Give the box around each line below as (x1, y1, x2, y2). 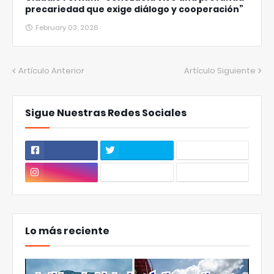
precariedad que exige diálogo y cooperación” (25, 3, 243, 15)
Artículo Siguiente (184, 65, 256, 76)
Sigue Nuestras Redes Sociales (25, 106, 187, 120)
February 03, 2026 (35, 23, 98, 32)
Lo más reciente (25, 224, 109, 238)
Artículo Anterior (18, 65, 84, 76)
